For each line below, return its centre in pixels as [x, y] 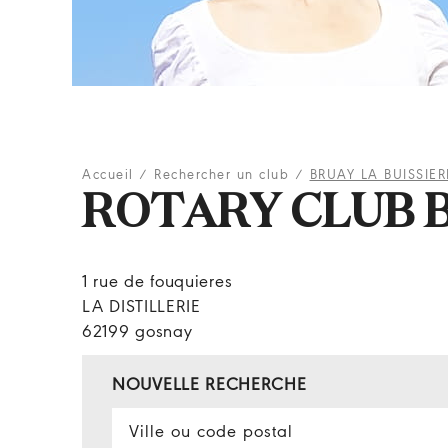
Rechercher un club [221, 175]
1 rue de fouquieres [157, 282]
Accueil [108, 175]
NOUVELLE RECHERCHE [209, 385]
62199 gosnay [137, 332]
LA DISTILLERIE [141, 307]
